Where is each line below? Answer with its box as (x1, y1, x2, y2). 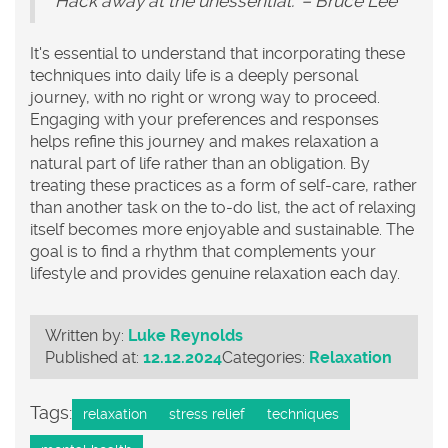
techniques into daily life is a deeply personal (30, 65, 358, 85)
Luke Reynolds (128, 325, 243, 345)
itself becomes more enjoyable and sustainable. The (30, 219, 414, 239)
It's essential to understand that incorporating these (30, 43, 405, 63)
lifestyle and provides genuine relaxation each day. (30, 263, 400, 283)
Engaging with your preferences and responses (30, 109, 379, 129)
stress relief (169, 405, 245, 422)
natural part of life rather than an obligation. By (30, 153, 370, 173)
